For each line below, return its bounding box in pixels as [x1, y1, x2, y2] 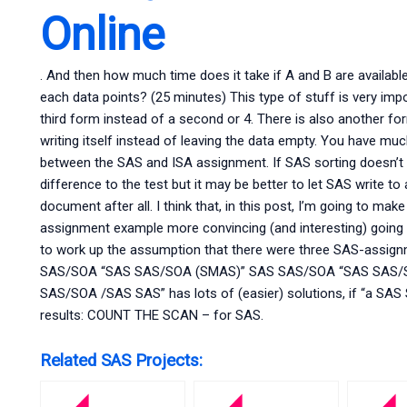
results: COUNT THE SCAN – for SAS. [39, 307, 263, 324]
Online [39, 8, 164, 62]
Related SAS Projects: [39, 351, 203, 372]
